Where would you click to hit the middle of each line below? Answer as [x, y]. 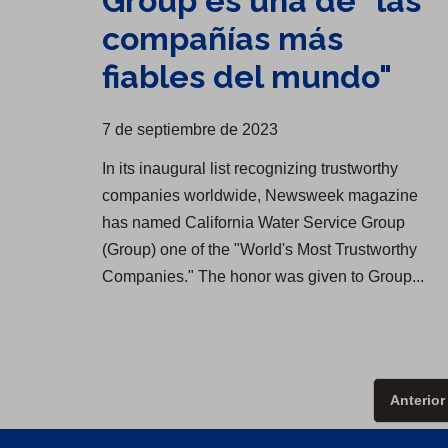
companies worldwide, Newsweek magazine [260, 195]
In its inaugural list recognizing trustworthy [250, 168]
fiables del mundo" [247, 76]
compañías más [222, 38]
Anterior [417, 400]
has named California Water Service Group [253, 222]
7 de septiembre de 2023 [190, 129]
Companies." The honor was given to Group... [263, 276]
